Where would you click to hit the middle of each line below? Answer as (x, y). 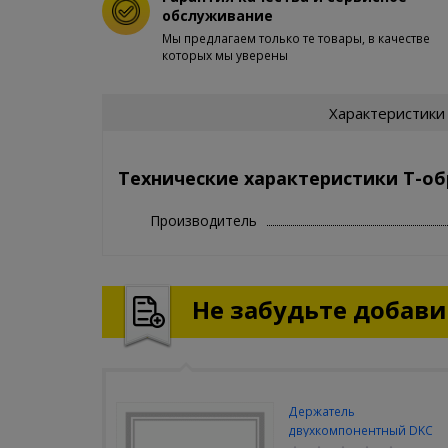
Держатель (321, 411)
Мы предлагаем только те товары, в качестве (296, 38)
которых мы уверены (225, 55)
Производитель (203, 220)
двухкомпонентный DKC (360, 430)
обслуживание (217, 15)
